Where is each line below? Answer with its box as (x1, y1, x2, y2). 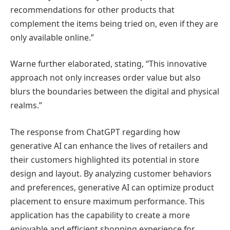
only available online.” (10, 31, 94, 43)
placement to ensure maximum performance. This (10, 195, 205, 207)
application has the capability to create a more (10, 209, 190, 221)
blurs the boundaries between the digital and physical (10, 86, 219, 98)
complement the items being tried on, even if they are (10, 17, 218, 29)
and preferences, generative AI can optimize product (10, 181, 214, 193)
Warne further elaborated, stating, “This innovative (10, 58, 207, 70)
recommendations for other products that (10, 4, 175, 15)
